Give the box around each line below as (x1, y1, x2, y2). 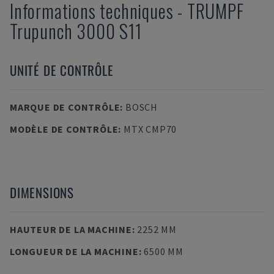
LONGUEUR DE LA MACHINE (10, 245, 139, 257)
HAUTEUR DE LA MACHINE (10, 223, 132, 235)
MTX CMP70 (123, 123, 177, 135)
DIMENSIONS (10, 183, 74, 202)
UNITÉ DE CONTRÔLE (10, 61, 114, 80)
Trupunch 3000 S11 (10, 17, 142, 45)
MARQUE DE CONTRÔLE (10, 101, 120, 113)
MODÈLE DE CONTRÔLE (10, 123, 119, 135)
